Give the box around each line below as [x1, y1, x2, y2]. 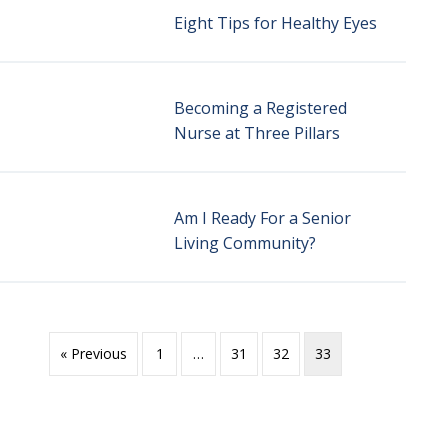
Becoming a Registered [173, 97, 347, 119]
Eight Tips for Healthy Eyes [173, 12, 377, 34]
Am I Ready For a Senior [173, 207, 351, 229]
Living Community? [173, 232, 316, 254]
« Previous [60, 344, 128, 364]
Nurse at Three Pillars [173, 122, 340, 144]
